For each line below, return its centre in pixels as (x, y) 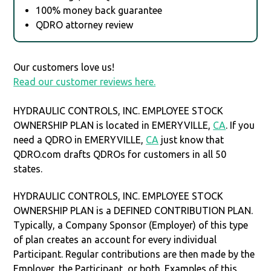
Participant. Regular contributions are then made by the (134, 254)
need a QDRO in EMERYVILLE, (80, 139)
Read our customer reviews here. (85, 81)
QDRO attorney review (85, 24)
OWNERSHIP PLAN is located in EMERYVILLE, (113, 125)
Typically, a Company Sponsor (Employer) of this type (131, 225)
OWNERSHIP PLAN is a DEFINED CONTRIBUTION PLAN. (133, 210)
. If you (240, 125)
